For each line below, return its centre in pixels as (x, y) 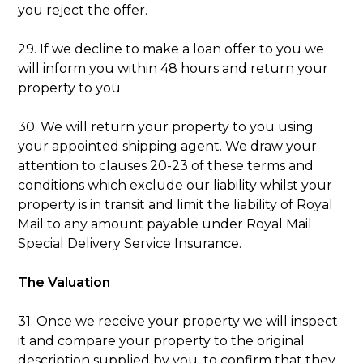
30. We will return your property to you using (166, 126)
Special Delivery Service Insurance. (130, 243)
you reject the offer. (83, 10)
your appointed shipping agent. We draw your (168, 146)
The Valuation (64, 282)
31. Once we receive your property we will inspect (178, 321)
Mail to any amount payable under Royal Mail (165, 224)
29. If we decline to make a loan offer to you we (171, 49)
